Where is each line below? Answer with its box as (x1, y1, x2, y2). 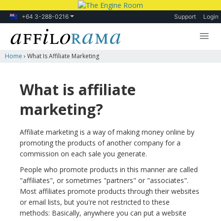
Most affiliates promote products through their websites (20, 186, 199, 196)
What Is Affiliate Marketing (27, 52, 99, 61)
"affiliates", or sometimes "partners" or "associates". (20, 176, 188, 185)
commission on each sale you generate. (20, 149, 147, 159)
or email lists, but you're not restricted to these (20, 197, 170, 207)
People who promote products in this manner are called (20, 165, 198, 175)
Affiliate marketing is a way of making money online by (20, 127, 194, 137)
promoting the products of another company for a (20, 138, 181, 148)
